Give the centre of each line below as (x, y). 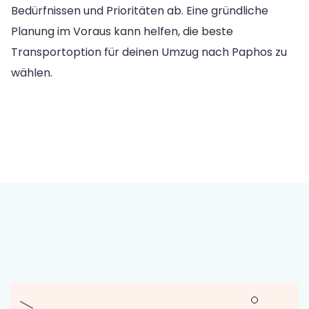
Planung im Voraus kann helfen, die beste (122, 31)
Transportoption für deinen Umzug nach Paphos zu (149, 52)
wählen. (32, 72)
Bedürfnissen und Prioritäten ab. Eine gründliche (140, 10)
